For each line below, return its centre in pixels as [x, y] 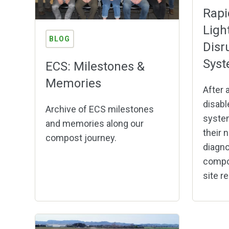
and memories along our [94, 123]
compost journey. [81, 138]
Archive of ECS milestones [99, 109]
